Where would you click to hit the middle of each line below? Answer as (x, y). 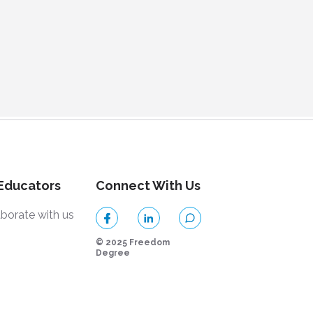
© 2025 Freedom (133, 242)
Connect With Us (148, 185)
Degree (113, 253)
